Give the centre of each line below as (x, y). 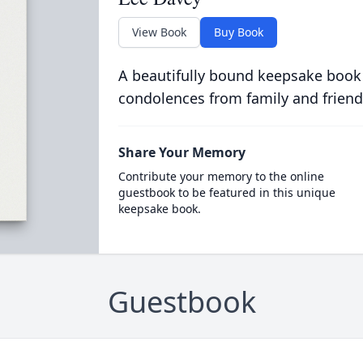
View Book (159, 32)
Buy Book (238, 32)
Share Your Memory (181, 152)
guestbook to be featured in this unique (226, 192)
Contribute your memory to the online (221, 176)
